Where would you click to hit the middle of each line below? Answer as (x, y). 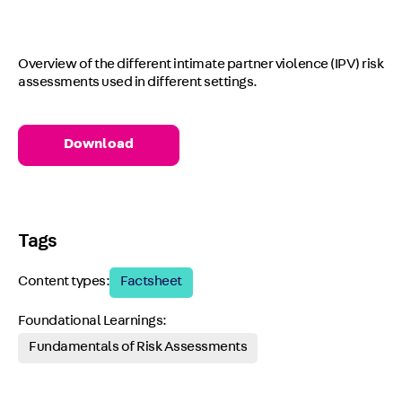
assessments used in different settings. (138, 83)
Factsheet (151, 283)
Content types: (64, 283)
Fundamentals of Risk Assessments (138, 348)
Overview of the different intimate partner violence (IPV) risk (201, 66)
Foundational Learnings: (92, 322)
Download (99, 145)
